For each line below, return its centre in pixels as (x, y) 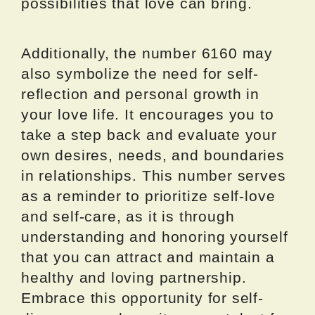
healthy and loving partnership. (134, 278)
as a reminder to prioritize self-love (148, 196)
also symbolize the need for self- (140, 74)
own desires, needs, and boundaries (153, 155)
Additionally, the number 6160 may (147, 53)
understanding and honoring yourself (155, 237)
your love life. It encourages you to (148, 115)
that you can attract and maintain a (148, 257)
